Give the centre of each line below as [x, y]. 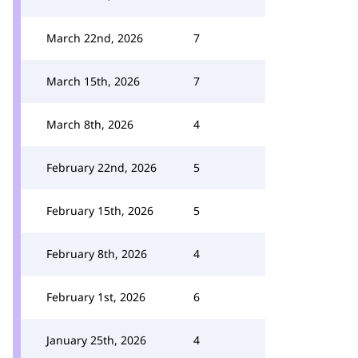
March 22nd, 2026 [95, 38]
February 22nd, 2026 [101, 167]
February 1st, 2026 [96, 297]
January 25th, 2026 [96, 340]
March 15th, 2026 [93, 81]
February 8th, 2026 [97, 254]
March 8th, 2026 [90, 124]
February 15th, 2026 [100, 211]
